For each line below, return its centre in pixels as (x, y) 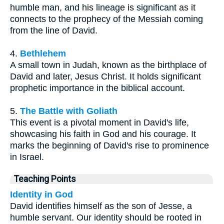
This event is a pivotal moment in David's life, (99, 123)
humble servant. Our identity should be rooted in (106, 218)
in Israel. (27, 157)
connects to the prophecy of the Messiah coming (106, 19)
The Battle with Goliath (69, 111)
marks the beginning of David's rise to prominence (109, 146)
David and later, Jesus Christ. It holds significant (105, 77)
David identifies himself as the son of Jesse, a (101, 206)
